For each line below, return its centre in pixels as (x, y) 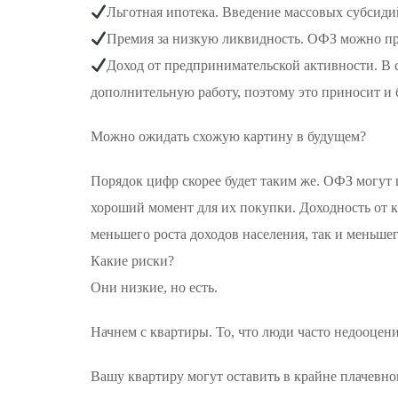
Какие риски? (132, 261)
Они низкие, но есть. (154, 287)
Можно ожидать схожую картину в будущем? (228, 136)
